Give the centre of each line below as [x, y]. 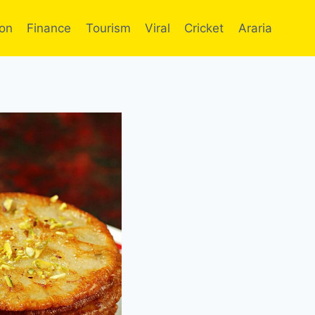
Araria [255, 28]
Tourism [108, 28]
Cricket [204, 28]
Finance [49, 28]
